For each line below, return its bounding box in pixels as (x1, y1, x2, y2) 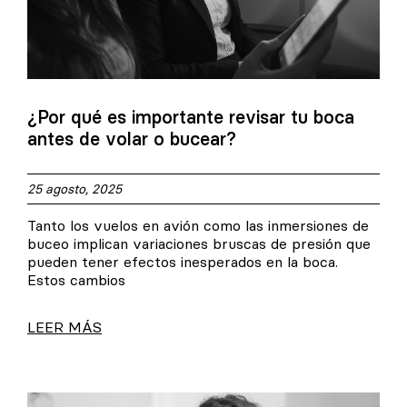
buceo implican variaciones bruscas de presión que (27, 233, 371, 253)
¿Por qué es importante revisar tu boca (27, 104, 354, 128)
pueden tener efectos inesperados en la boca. (27, 252, 338, 271)
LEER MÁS (27, 317, 102, 336)
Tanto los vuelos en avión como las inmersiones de (27, 215, 369, 234)
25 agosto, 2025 (27, 180, 122, 197)
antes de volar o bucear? (27, 126, 236, 150)
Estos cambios (27, 270, 125, 289)
